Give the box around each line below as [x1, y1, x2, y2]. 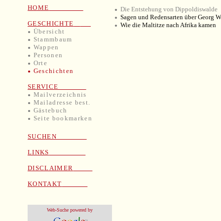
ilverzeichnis [43, 91, 87, 98]
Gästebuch [33, 107, 68, 114]
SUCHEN [28, 133, 87, 141]
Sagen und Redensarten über [120, 13, 198, 21]
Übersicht [33, 28, 65, 35]
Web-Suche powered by [47, 207, 93, 213]
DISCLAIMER [28, 164, 74, 172]
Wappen [33, 43, 59, 51]
